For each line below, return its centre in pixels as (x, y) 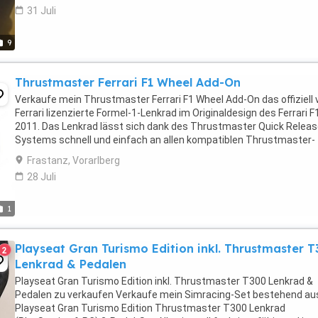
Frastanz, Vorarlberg (73, 160)
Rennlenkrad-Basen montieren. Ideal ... (102, 153)
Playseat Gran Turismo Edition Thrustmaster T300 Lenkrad (150, 308)
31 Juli (42, 11)
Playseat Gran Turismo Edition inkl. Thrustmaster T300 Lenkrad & (164, 281)
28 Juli (42, 177)
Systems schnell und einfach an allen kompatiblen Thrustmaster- (165, 140)
